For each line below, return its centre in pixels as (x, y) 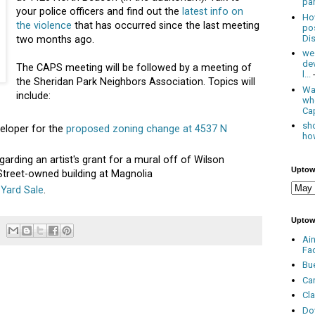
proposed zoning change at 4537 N (146, 129)
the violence (44, 26)
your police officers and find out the (99, 12)
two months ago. (56, 40)
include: (34, 96)
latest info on (213, 12)
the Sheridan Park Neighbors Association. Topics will (136, 82)
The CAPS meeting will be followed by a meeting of (134, 68)
